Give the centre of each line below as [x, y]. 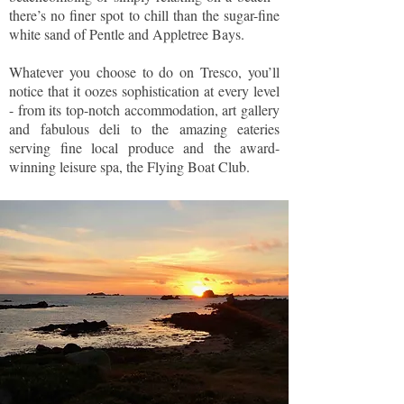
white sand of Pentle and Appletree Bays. [127, 34]
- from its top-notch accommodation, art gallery [144, 110]
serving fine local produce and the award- [144, 147]
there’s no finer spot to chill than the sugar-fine [144, 15]
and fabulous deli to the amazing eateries [144, 129]
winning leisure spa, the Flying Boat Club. [129, 166]
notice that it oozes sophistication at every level [144, 91]
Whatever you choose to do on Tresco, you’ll [144, 72]
